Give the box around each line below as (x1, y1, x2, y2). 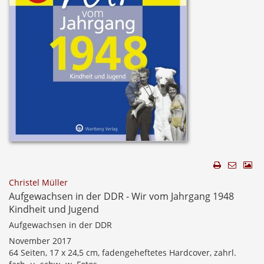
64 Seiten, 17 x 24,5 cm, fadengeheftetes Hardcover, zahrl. (9, 247, 236, 258)
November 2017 (9, 235, 71, 246)
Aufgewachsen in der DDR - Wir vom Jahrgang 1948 (9, 190, 234, 203)
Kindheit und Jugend (9, 203, 99, 216)
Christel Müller (9, 177, 68, 188)
